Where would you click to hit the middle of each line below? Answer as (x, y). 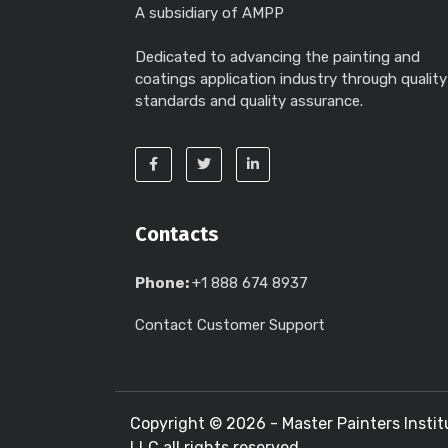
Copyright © (178, 423)
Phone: (163, 283)
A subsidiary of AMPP (209, 13)
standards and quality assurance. (249, 101)
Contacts (177, 234)
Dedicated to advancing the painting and (277, 57)
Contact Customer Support (230, 325)
